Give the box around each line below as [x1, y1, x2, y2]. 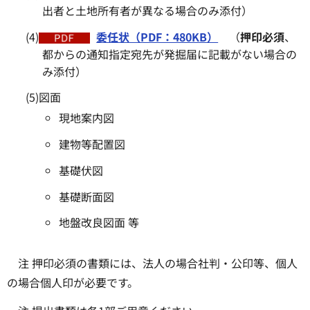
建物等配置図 [59, 136, 126, 152]
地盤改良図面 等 [59, 214, 140, 231]
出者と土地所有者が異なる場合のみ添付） [42, 1, 253, 19]
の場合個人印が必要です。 [7, 274, 138, 291]
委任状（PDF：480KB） [96, 28, 219, 45]
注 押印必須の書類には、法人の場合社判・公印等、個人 [18, 255, 298, 272]
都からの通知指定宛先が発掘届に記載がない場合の [42, 45, 298, 62]
